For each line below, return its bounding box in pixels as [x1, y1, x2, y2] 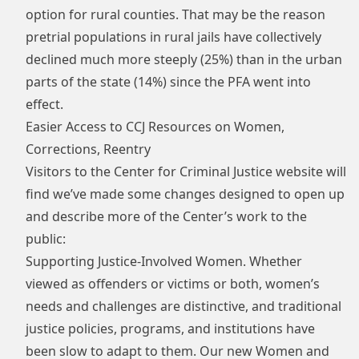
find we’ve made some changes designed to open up [26, 185, 345, 203]
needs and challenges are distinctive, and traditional [26, 297, 341, 315]
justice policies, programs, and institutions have [26, 320, 315, 337]
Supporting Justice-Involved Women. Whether [26, 252, 302, 270]
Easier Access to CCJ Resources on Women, [26, 118, 284, 135]
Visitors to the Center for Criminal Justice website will [26, 163, 346, 180]
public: [26, 230, 66, 248]
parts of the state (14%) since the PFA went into [26, 73, 311, 91]
